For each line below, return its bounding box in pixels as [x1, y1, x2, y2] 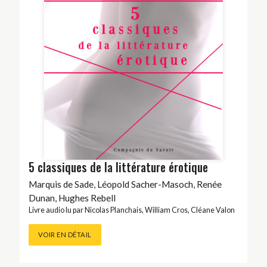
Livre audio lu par [28, 206, 85, 215]
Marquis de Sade [28, 179, 94, 190]
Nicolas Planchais [84, 206, 142, 215]
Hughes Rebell [58, 193, 116, 204]
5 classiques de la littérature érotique [28, 159, 208, 176]
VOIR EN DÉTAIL [38, 231, 92, 239]
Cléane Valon [190, 206, 235, 215]
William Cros [144, 206, 188, 215]
